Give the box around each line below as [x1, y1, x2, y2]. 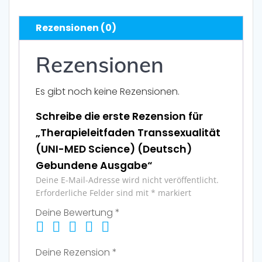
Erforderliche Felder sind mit [36, 187, 151, 199]
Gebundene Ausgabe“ [36, 158, 152, 173]
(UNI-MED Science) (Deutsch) [36, 142, 192, 157]
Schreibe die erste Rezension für [36, 109, 203, 124]
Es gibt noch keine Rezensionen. [36, 85, 180, 99]
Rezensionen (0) [36, 21, 116, 35]
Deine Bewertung [36, 206, 115, 220]
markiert [156, 187, 191, 199]
